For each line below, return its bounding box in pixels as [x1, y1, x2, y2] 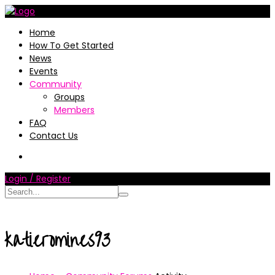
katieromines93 [5, 222, 110, 258]
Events [29, 65, 58, 77]
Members [54, 104, 95, 116]
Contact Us [29, 130, 78, 142]
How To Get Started [29, 39, 114, 52]
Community [29, 78, 82, 90]
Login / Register [5, 172, 71, 185]
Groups [54, 91, 85, 103]
